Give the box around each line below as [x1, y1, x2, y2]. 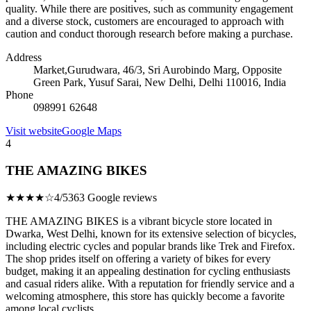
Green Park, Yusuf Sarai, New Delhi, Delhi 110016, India [33, 76, 286, 88]
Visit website [6, 125, 62, 137]
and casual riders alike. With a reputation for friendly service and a [6, 278, 294, 290]
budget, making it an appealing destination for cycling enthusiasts [6, 265, 290, 278]
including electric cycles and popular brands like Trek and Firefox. [6, 240, 295, 253]
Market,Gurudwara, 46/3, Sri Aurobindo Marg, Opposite [33, 64, 282, 76]
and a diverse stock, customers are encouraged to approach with [6, 15, 284, 27]
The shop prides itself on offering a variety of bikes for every [6, 253, 271, 265]
